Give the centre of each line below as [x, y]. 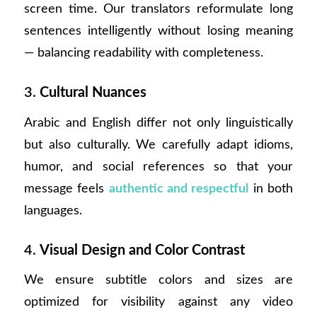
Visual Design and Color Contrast [142, 250]
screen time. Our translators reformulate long [158, 9]
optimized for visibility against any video [158, 302]
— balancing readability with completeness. [143, 53]
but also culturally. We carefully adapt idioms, [158, 144]
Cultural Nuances [93, 93]
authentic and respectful [179, 188]
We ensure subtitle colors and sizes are [158, 280]
